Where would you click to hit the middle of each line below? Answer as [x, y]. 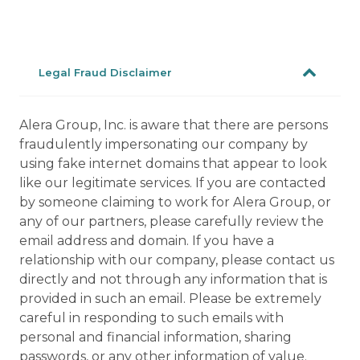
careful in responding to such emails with [151, 318]
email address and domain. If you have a [147, 241]
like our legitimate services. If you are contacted [173, 183]
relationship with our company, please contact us [177, 260]
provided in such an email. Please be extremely [170, 299]
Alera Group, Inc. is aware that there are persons [174, 125]
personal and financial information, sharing [155, 337]
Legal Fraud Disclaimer [105, 72]
